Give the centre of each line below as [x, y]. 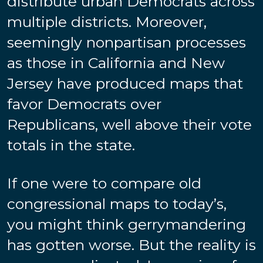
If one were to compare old [104, 183]
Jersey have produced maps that [125, 83]
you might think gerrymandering [127, 224]
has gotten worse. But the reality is [131, 245]
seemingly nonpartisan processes [127, 42]
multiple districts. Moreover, [107, 21]
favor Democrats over [84, 104]
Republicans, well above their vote [129, 124]
